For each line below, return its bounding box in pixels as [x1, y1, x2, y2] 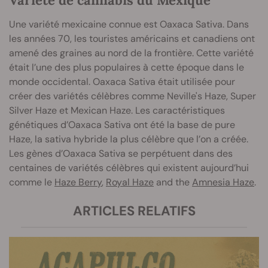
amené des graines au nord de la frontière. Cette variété [9, 47, 254, 60]
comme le [9, 176, 54, 189]
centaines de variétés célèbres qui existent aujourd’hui [9, 162, 249, 175]
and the [154, 176, 192, 189]
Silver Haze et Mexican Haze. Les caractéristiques [9, 104, 225, 117]
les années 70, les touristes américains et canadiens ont [9, 32, 255, 45]
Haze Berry [54, 176, 102, 189]
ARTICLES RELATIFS [72, 202, 196, 220]
